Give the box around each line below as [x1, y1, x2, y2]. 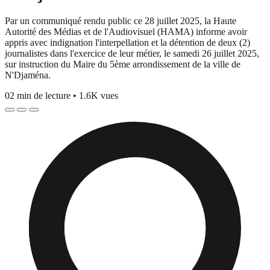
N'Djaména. [5, 69, 51, 80]
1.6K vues [79, 90, 118, 101]
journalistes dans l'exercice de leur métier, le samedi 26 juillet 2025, [5, 48, 259, 58]
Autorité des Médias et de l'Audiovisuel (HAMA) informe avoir [5, 26, 247, 37]
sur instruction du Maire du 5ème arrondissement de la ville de [5, 58, 240, 69]
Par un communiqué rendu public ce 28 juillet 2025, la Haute [5, 15, 236, 26]
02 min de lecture [5, 90, 73, 101]
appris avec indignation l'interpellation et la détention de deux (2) [5, 37, 250, 48]
